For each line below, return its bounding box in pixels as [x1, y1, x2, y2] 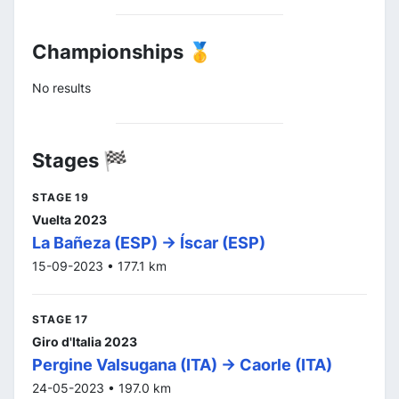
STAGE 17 [32, 312, 88, 326]
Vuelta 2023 [32, 211, 107, 227]
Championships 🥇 [32, 39, 212, 63]
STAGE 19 [32, 190, 89, 204]
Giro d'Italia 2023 [32, 333, 137, 349]
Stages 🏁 [32, 148, 127, 172]
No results [32, 79, 91, 95]
